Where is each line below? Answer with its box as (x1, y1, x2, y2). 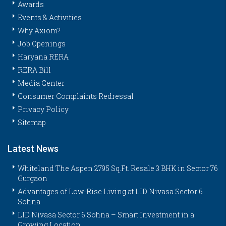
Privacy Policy (18, 104, 69, 114)
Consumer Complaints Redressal (18, 91, 134, 101)
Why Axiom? (18, 25, 61, 35)
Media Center (18, 78, 65, 88)
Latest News (8, 143, 59, 154)
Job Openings (18, 38, 66, 48)
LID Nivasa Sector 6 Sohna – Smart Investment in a (18, 209, 194, 219)
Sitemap (18, 117, 46, 127)
